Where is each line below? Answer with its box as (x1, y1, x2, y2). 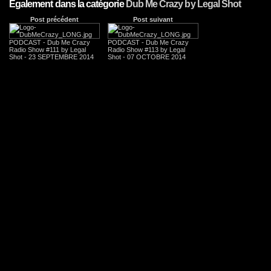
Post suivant (133, 16, 173, 24)
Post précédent (30, 16, 79, 24)
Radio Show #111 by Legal (9, 46, 86, 54)
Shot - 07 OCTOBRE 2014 (108, 53, 186, 61)
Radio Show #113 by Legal (108, 46, 185, 54)
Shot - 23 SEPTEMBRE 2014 (9, 53, 94, 61)
